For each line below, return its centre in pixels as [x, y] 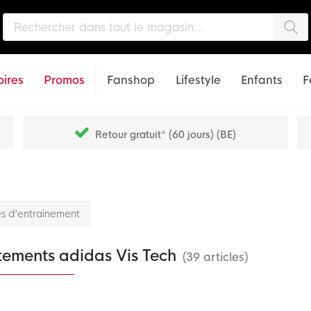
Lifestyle [198, 80]
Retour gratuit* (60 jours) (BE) [166, 135]
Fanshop [131, 80]
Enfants [261, 80]
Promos [64, 80]
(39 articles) [215, 257]
